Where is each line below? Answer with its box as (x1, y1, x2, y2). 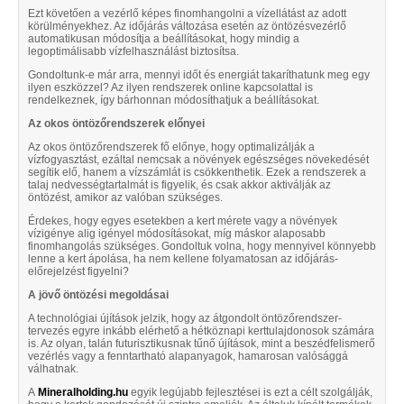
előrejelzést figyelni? (28, 265, 129, 279)
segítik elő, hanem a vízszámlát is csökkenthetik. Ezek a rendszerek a (28, 166, 366, 179)
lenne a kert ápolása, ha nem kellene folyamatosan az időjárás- (28, 252, 338, 266)
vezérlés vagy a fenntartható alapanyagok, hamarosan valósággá (28, 350, 348, 363)
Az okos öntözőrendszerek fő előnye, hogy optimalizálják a (28, 141, 315, 154)
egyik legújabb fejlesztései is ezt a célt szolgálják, (128, 386, 372, 399)
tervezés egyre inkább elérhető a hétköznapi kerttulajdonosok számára (28, 325, 374, 338)
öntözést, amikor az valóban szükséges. (28, 191, 223, 205)
